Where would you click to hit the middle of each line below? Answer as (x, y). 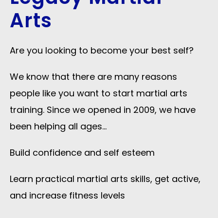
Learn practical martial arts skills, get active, (105, 179)
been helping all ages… (58, 126)
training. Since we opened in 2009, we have (103, 109)
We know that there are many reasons (93, 76)
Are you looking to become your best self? (102, 50)
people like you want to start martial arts (99, 93)
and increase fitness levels (67, 195)
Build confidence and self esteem (82, 152)
